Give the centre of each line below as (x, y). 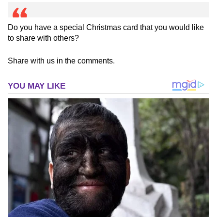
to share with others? (43, 38)
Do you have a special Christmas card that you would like (106, 27)
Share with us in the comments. (61, 61)
